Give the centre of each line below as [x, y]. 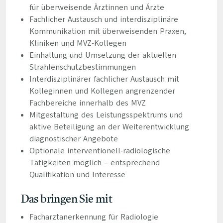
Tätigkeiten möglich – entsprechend [94, 163]
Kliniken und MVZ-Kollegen [78, 43]
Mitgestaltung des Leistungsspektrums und [106, 115]
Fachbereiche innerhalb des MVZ [87, 103]
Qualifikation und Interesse [77, 175]
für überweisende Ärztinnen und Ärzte [97, 7]
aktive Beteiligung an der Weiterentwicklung [109, 127]
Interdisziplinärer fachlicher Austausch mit [104, 79]
